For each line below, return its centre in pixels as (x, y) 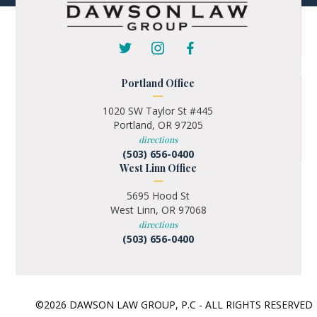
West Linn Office (158, 168)
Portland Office (158, 83)
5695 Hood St (158, 196)
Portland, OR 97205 (158, 125)
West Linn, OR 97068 (158, 210)
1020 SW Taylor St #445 (158, 111)
